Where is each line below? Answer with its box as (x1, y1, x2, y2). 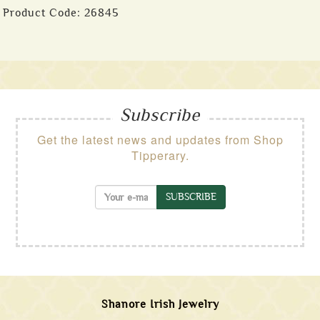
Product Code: (3, 6, 84, 19)
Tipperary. (131, 147, 189, 164)
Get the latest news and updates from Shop (36, 131, 284, 148)
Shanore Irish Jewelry (101, 298, 219, 311)
